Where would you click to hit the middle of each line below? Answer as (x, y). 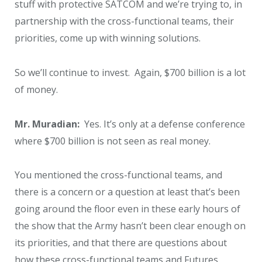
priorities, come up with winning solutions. (108, 38)
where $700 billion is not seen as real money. (113, 141)
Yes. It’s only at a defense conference (162, 124)
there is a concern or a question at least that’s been (127, 192)
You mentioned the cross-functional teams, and (118, 175)
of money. (36, 90)
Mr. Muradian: (47, 124)
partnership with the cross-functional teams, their (124, 21)
